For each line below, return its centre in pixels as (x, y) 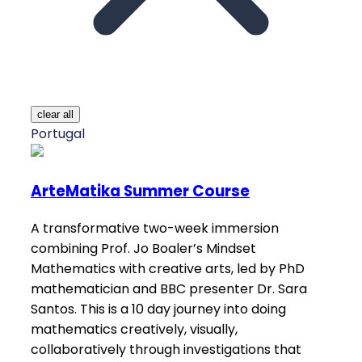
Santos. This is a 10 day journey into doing (158, 309)
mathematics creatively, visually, (134, 329)
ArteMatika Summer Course (140, 192)
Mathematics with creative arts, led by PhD (168, 268)
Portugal (58, 134)
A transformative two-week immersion (155, 228)
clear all (55, 115)
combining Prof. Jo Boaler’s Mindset (143, 248)
